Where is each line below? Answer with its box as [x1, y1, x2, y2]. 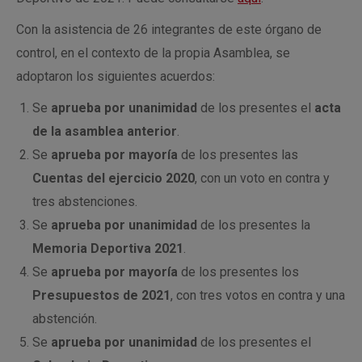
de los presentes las [178, 147, 298, 162]
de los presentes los [178, 264, 299, 280]
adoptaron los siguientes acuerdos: [16, 69, 218, 84]
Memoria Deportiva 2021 [32, 241, 183, 256]
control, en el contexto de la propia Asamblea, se [16, 45, 290, 61]
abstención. [32, 311, 97, 326]
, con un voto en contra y [195, 170, 330, 186]
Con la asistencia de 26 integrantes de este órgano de [16, 22, 322, 37]
